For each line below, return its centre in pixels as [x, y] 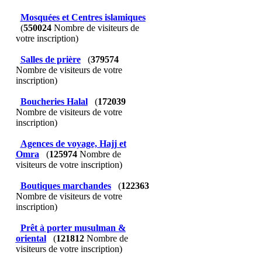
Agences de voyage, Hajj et [73, 144]
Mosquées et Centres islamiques [83, 17]
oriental [31, 238]
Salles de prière [50, 59]
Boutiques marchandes [65, 186]
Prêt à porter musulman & [73, 228]
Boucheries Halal [54, 101]
